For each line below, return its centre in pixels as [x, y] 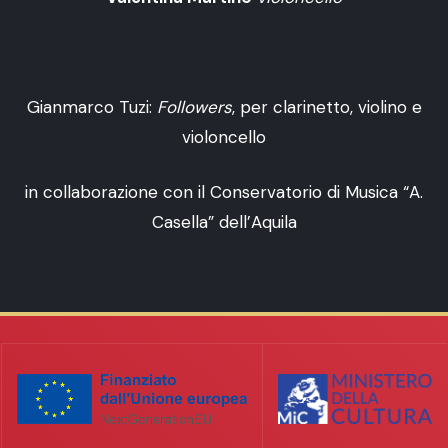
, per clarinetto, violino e [326, 107]
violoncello [224, 137]
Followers [194, 107]
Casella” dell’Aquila [224, 222]
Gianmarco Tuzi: [91, 107]
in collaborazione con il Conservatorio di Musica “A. [224, 192]
